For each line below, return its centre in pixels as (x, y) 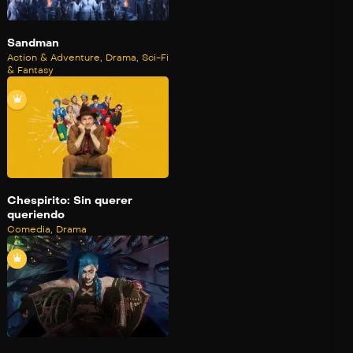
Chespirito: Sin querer (70, 201)
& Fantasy (30, 71)
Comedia (29, 230)
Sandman (33, 43)
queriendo (36, 215)
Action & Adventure (54, 58)
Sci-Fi (155, 58)
